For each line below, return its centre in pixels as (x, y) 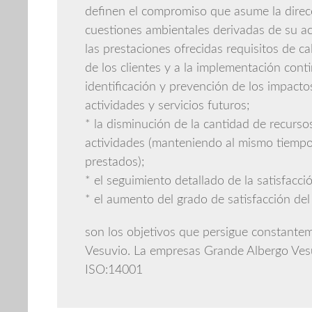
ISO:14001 (114, 270)
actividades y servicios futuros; (167, 106)
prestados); (115, 162)
